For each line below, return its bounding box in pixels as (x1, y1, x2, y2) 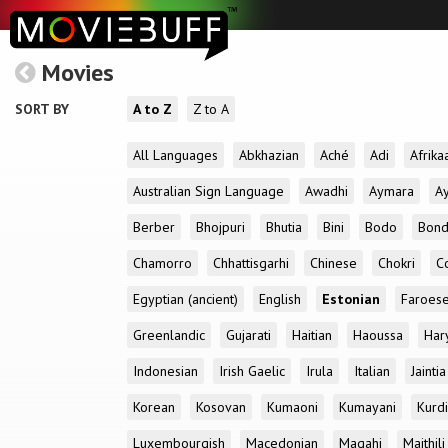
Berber (133, 218, 175, 236)
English (259, 290, 301, 308)
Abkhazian (239, 146, 299, 164)
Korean (133, 398, 175, 416)
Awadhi (305, 182, 348, 200)
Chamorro (133, 254, 192, 272)
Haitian (292, 326, 332, 344)
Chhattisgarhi (213, 254, 289, 272)
